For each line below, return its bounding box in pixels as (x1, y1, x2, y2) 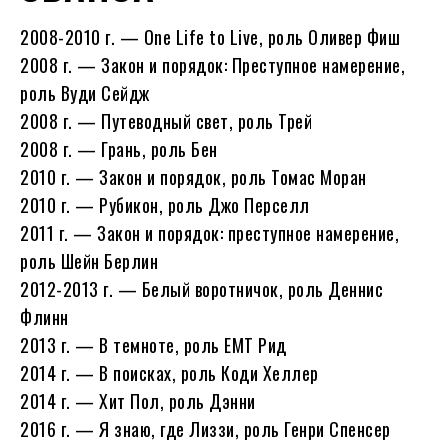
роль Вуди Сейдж (20, 80, 150, 107)
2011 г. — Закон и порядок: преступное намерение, (20, 220, 399, 247)
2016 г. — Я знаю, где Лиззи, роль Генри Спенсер (20, 416, 391, 443)
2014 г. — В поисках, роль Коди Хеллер (20, 360, 319, 387)
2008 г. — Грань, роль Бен (20, 136, 218, 163)
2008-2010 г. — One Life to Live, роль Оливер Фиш (20, 24, 400, 51)
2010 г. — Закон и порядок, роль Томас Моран (20, 164, 367, 191)
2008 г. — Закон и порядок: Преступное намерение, (20, 52, 405, 79)
